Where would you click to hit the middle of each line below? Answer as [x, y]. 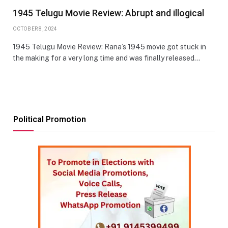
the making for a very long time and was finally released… [106, 58]
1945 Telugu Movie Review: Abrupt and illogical [108, 13]
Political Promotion [50, 119]
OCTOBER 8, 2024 [35, 28]
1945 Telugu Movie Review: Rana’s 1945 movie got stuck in [109, 47]
